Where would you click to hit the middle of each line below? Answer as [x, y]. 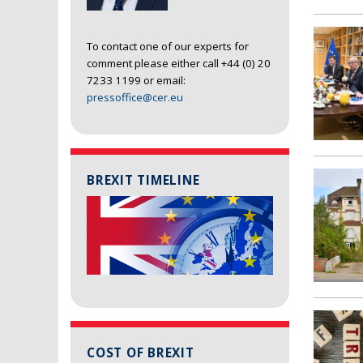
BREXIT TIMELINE [143, 180]
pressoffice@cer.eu [135, 98]
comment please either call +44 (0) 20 [179, 64]
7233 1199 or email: [136, 81]
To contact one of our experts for [168, 47]
